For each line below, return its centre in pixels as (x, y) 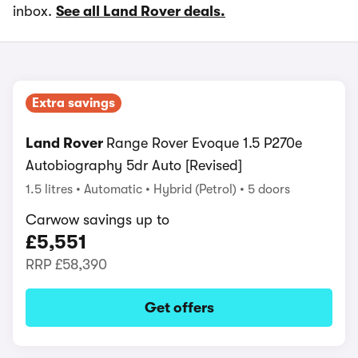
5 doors (269, 189)
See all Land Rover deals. (141, 11)
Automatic (115, 189)
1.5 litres (51, 189)
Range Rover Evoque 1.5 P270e (204, 143)
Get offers (179, 308)
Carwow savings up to (97, 220)
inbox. (34, 11)
